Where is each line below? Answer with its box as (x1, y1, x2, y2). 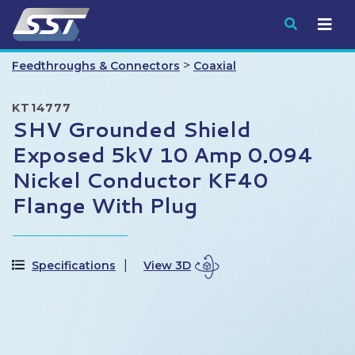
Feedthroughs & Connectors (12, 59, 180, 73)
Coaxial (193, 59, 236, 73)
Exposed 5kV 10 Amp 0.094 (12, 140, 314, 169)
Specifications (32, 258, 116, 273)
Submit (296, 16, 343, 31)
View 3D (143, 258, 191, 273)
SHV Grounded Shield (12, 115, 251, 143)
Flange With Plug (12, 191, 197, 219)
